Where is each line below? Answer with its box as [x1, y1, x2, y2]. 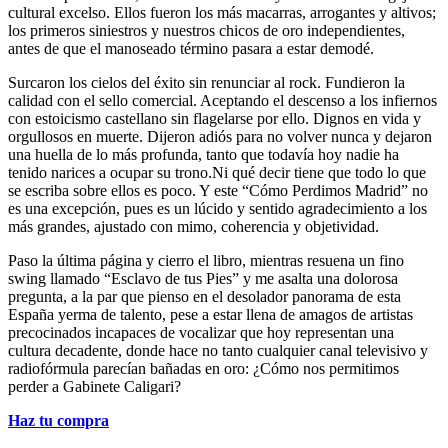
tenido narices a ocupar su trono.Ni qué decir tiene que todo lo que [8, 163, 426, 181]
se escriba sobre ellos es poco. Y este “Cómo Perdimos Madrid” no [8, 181, 428, 199]
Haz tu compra [8, 411, 109, 429]
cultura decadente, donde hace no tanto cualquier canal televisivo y [8, 341, 428, 359]
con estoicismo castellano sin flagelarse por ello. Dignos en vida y [8, 109, 421, 127]
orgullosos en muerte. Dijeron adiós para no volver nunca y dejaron [8, 127, 432, 145]
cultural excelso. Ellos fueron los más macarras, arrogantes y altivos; [8, 3, 436, 21]
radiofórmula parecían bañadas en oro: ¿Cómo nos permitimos [8, 359, 399, 377]
